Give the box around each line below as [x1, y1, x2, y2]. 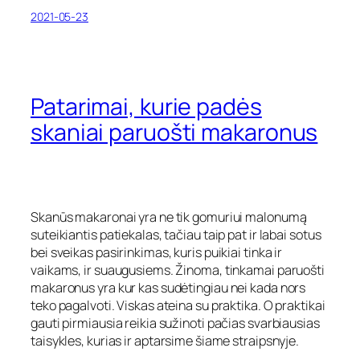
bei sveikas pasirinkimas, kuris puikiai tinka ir [31, 243, 283, 261]
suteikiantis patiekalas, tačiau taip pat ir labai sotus [31, 225, 321, 243]
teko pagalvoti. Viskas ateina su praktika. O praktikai [31, 296, 325, 314]
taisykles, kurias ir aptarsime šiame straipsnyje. [31, 331, 300, 350]
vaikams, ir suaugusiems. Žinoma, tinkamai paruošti [31, 260, 325, 279]
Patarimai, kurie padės [31, 90, 262, 122]
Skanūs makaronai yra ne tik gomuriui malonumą [31, 207, 307, 226]
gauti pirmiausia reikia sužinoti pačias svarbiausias [31, 313, 320, 332]
